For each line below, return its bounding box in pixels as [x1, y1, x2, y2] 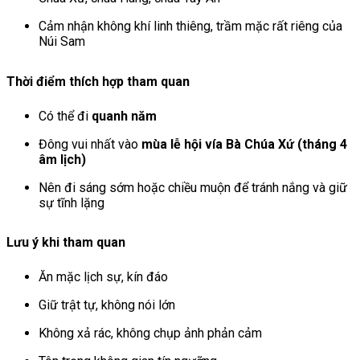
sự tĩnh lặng [39, 194, 104, 211]
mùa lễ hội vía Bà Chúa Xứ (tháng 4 [141, 136, 347, 152]
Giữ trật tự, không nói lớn [39, 297, 175, 313]
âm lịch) [39, 151, 86, 167]
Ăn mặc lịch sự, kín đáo [39, 268, 168, 284]
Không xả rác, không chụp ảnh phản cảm [39, 325, 262, 341]
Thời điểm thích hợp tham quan [6, 73, 190, 89]
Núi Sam [39, 34, 85, 50]
